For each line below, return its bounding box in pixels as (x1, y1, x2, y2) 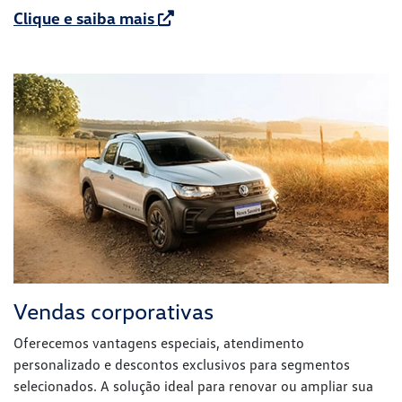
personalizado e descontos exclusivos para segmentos (13, 354, 350, 373)
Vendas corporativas (13, 296, 214, 325)
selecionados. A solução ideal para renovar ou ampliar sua (13, 376, 373, 395)
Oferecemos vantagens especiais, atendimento (13, 333, 304, 352)
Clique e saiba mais (13, 8, 158, 29)
